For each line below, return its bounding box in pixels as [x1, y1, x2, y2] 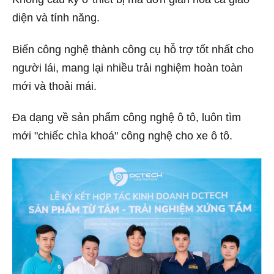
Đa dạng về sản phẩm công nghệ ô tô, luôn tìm [12, 111, 241, 124]
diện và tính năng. [12, 12, 100, 24]
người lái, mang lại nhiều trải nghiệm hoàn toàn [12, 61, 243, 74]
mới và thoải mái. [12, 80, 97, 92]
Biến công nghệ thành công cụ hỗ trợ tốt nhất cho [12, 43, 254, 56]
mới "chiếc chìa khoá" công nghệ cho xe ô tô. [12, 130, 232, 143]
